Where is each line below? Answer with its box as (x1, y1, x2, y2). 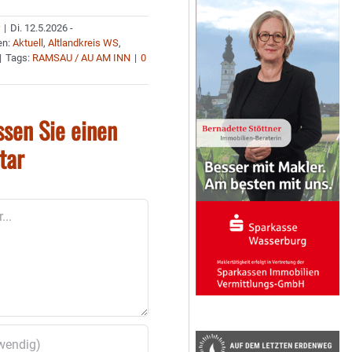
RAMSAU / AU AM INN (32, 52, 131, 64)
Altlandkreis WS (48, 37, 119, 49)
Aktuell (13, 37, 44, 49)
